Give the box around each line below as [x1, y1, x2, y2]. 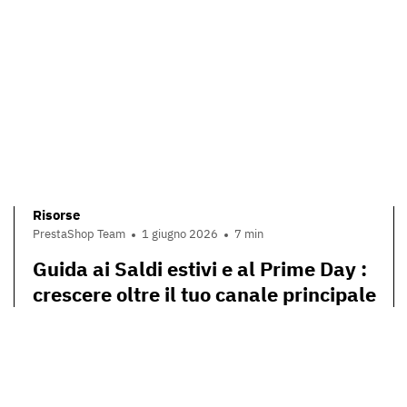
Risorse [33, 205, 80, 223]
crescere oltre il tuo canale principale [33, 281, 376, 308]
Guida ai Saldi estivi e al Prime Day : [33, 255, 367, 283]
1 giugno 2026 [142, 226, 218, 243]
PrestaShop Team [33, 226, 125, 243]
